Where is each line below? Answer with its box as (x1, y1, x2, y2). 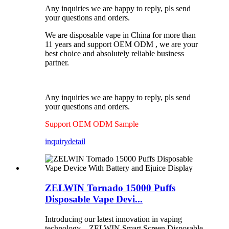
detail (68, 137, 85, 146)
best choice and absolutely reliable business (45, 49, 184, 58)
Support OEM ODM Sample (45, 120, 141, 129)
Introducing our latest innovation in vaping (45, 214, 182, 223)
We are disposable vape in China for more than (45, 31, 196, 40)
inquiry (45, 137, 68, 146)
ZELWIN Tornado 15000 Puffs (45, 182, 175, 193)
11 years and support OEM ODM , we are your (45, 40, 198, 49)
